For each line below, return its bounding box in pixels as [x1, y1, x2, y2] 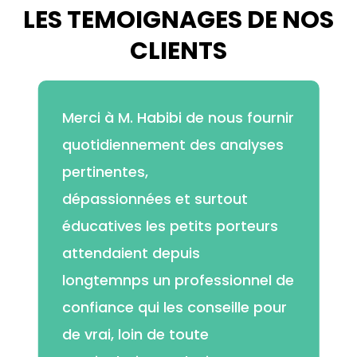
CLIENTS [130, 34, 227, 69]
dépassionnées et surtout [61, 189, 248, 210]
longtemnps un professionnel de [61, 270, 294, 291]
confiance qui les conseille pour [61, 297, 287, 318]
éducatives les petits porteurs [61, 216, 278, 237]
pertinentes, [61, 162, 148, 182]
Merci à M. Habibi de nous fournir [61, 108, 294, 128]
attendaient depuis [61, 243, 200, 264]
